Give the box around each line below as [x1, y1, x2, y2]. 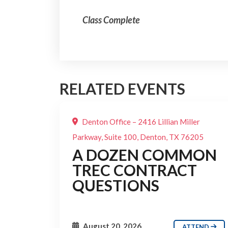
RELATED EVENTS [60, 79, 185, 98]
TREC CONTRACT [72, 161, 197, 179]
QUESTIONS [72, 176, 159, 194]
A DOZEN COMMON [72, 146, 217, 164]
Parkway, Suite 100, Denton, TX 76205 [72, 132, 204, 141]
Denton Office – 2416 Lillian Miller [80, 117, 200, 126]
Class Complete [82, 14, 140, 25]
